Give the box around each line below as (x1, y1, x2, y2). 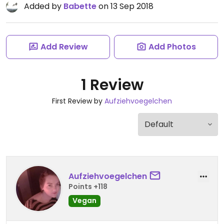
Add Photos (148, 41, 196, 52)
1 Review (80, 74, 143, 95)
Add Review (40, 41, 88, 52)
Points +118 (68, 181, 107, 191)
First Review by (52, 96, 104, 106)
